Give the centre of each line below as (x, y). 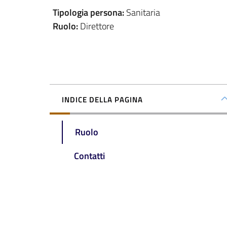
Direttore (97, 26)
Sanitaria (143, 12)
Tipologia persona (87, 12)
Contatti (89, 156)
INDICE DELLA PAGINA (102, 99)
